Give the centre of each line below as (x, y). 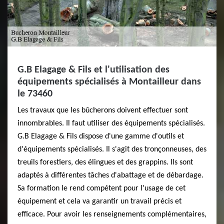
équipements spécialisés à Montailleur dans (109, 82)
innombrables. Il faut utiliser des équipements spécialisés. (111, 124)
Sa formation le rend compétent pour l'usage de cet (101, 189)
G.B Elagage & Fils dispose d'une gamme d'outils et (101, 137)
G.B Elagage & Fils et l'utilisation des (93, 70)
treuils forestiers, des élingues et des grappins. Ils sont (105, 163)
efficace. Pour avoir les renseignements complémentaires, (112, 215)
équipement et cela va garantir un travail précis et (99, 202)
